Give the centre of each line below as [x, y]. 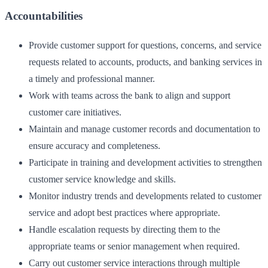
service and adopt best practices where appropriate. [124, 212]
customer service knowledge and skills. [102, 179]
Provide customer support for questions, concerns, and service [145, 45]
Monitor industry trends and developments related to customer [145, 196]
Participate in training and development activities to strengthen [145, 162]
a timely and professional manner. [92, 78]
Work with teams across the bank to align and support [130, 95]
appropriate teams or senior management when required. [134, 246]
